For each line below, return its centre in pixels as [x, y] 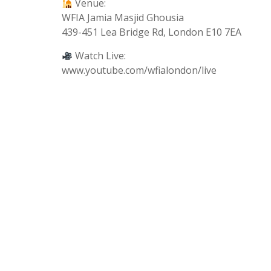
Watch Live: [100, 56]
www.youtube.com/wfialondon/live [139, 70]
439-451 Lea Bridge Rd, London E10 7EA [152, 32]
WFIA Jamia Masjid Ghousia [123, 18]
